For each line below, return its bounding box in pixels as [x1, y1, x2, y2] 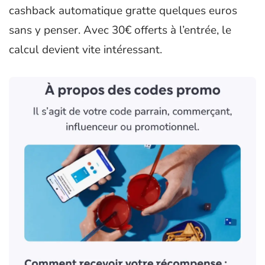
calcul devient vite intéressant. [9, 42, 162, 58]
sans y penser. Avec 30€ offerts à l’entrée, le [9, 22, 231, 38]
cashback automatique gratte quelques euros [9, 3, 237, 19]
